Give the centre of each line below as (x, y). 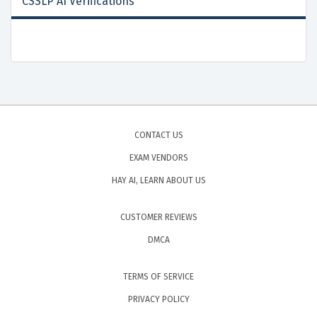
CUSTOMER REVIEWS (158, 218)
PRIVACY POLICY (158, 300)
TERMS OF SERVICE (158, 277)
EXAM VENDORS (158, 158)
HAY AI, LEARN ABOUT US (158, 181)
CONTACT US (158, 136)
